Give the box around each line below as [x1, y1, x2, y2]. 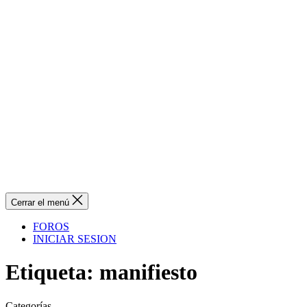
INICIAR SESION [33, 233, 116, 245]
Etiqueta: [5, 260, 94, 285]
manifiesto [99, 260, 197, 285]
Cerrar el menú [11, 197, 69, 208]
